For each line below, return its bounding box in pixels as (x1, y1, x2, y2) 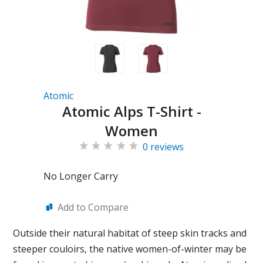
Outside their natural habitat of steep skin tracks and (13, 227, 247, 240)
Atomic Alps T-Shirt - (62, 102, 201, 121)
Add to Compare (58, 201, 129, 214)
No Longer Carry (43, 170, 118, 183)
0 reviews (143, 140, 184, 153)
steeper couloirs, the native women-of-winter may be (13, 242, 247, 255)
